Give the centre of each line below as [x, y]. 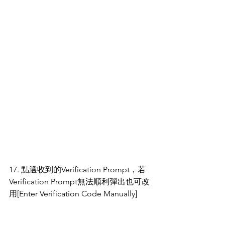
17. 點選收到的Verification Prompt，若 [77, 170]
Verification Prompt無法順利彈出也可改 [79, 182]
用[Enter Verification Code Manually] [73, 194]
